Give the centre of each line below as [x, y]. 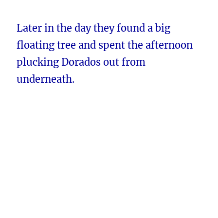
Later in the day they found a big [94, 28]
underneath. [46, 79]
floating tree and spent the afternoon [105, 45]
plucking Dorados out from [81, 62]
